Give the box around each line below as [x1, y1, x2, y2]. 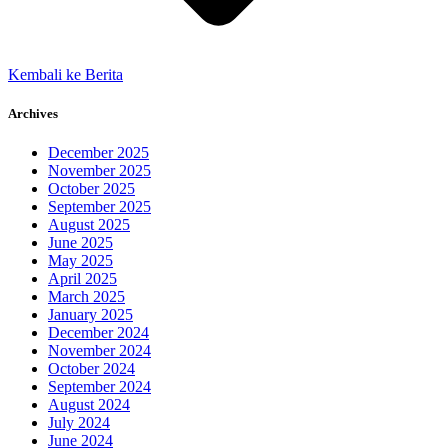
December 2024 [48, 324, 149, 342]
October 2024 [48, 360, 135, 378]
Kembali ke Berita [8, 65, 123, 83]
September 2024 [48, 378, 151, 396]
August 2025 [48, 216, 130, 234]
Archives [8, 106, 58, 122]
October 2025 [48, 180, 135, 198]
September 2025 [48, 198, 151, 216]
